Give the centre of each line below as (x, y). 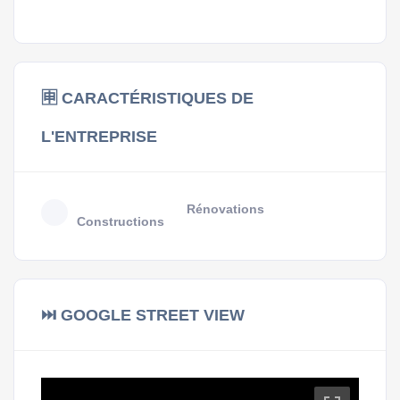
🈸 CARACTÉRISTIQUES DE (147, 98)
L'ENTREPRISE (99, 137)
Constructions (121, 222)
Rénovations (225, 210)
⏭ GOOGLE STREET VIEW (143, 315)
